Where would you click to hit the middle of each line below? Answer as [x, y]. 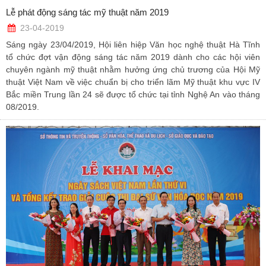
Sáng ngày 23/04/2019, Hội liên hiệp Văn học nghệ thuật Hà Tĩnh [133, 45]
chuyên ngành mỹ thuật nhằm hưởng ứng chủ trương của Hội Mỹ [133, 70]
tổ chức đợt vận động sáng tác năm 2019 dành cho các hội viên [133, 57]
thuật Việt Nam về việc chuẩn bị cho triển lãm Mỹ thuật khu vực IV [133, 82]
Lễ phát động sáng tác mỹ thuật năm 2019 [87, 12]
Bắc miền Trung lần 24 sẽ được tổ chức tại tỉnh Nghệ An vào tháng [133, 95]
